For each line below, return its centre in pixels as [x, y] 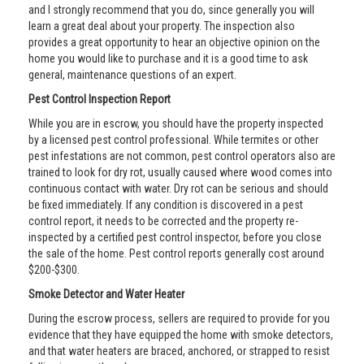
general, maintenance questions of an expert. [132, 75]
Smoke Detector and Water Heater [106, 294]
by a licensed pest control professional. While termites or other [173, 140]
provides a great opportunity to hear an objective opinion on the [174, 42]
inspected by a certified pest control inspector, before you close [175, 237]
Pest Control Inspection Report [100, 99]
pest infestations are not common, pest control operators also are [182, 156]
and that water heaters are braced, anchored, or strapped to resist [179, 351]
